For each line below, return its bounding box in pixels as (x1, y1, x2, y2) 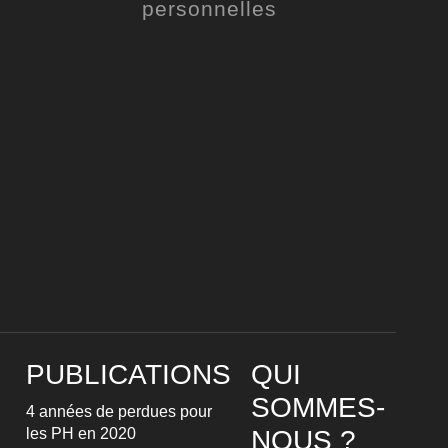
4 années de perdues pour (26, 403, 212, 420)
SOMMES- (251, 392, 385, 423)
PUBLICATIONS (26, 359, 231, 390)
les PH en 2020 (26, 425, 136, 442)
